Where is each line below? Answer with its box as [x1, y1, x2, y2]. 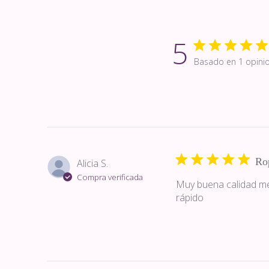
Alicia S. [76, 157, 108, 170]
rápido [175, 191, 204, 204]
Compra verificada [76, 172, 143, 183]
